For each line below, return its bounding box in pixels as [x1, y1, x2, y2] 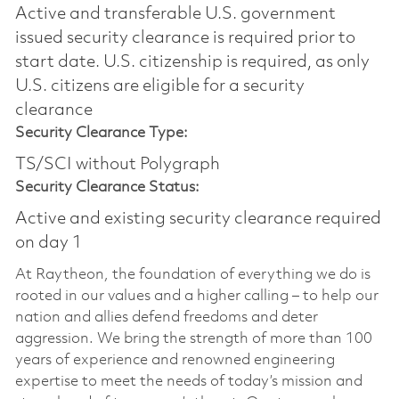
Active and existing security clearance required [14, 209, 381, 228]
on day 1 [14, 233, 82, 252]
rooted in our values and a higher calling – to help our [14, 288, 379, 304]
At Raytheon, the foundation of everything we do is [14, 266, 370, 282]
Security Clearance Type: [14, 125, 188, 141]
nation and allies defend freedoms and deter [14, 309, 318, 325]
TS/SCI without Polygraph [14, 155, 220, 174]
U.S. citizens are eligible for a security [14, 77, 305, 95]
